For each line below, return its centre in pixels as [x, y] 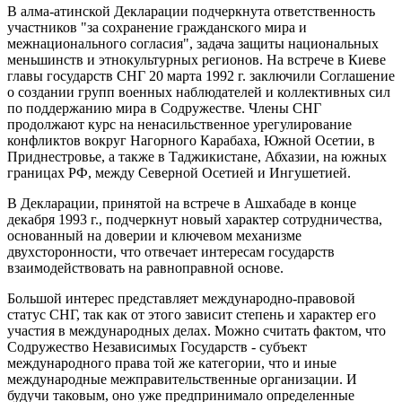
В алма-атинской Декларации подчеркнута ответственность [191, 12]
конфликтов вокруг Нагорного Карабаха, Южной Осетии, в [191, 141]
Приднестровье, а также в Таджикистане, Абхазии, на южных [197, 157]
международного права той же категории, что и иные [172, 363]
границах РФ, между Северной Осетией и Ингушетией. [179, 173]
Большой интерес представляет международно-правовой [181, 299]
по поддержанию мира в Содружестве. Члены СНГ [164, 109]
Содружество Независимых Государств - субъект [157, 347]
